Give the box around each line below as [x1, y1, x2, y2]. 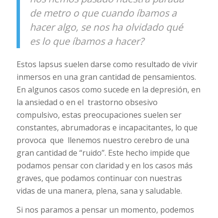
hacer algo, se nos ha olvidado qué [29, 20, 183, 34]
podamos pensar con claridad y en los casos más [16, 160, 193, 171]
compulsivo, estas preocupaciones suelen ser [16, 109, 182, 120]
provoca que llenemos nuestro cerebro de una [16, 134, 189, 145]
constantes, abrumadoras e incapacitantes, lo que [16, 122, 198, 133]
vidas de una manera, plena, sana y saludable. [16, 185, 182, 196]
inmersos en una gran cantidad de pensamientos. [16, 71, 196, 82]
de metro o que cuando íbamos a [29, 6, 177, 20]
